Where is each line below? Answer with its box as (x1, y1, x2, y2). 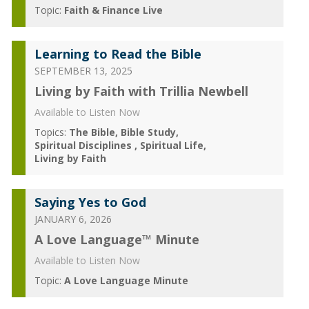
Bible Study (120, 126, 176, 139)
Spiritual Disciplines (34, 139, 134, 152)
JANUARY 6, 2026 (34, 212, 112, 226)
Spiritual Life (139, 139, 203, 152)
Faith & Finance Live (63, 3, 163, 17)
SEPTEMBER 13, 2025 (34, 64, 132, 77)
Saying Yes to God (34, 194, 146, 210)
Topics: (34, 126, 66, 139)
